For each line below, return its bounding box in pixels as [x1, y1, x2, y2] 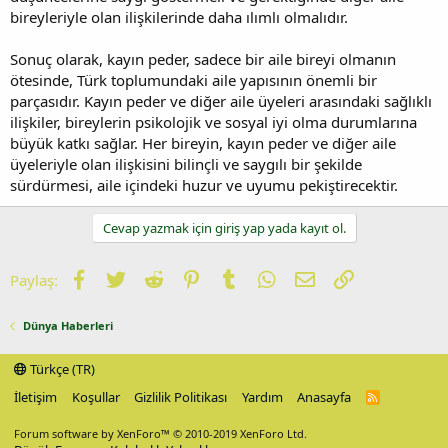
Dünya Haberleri [22, 318, 113, 333]
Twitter [125, 267, 174, 288]
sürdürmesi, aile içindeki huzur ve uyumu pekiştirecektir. [10, 174, 398, 195]
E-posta [313, 267, 365, 288]
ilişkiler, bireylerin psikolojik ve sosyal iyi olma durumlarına [10, 111, 417, 132]
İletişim [14, 388, 57, 406]
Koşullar [71, 388, 120, 406]
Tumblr [238, 267, 288, 288]
